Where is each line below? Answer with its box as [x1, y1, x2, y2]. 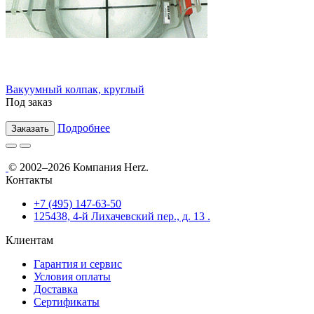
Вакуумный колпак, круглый [6, 83, 144, 95]
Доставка [34, 282, 78, 295]
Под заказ [6, 95, 52, 108]
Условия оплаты [34, 270, 111, 282]
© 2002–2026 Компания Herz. [8, 161, 149, 173]
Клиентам [6, 233, 53, 246]
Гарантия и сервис [34, 257, 122, 270]
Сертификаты [34, 295, 100, 308]
